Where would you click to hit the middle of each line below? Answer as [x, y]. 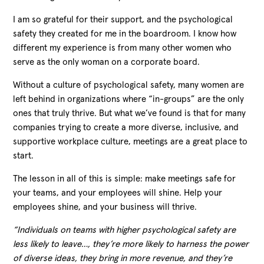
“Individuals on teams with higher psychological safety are [125, 230]
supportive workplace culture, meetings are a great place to [131, 141]
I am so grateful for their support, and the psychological [123, 19]
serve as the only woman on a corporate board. [108, 62]
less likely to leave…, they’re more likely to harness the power [131, 244]
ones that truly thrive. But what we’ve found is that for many [130, 113]
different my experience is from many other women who [123, 48]
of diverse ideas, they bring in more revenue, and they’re [123, 258]
